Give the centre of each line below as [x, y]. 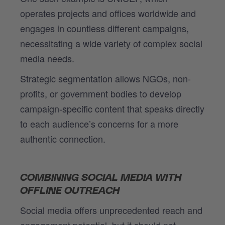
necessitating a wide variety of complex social [111, 43]
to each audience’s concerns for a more [99, 123]
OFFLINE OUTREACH [70, 191]
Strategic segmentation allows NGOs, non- [105, 78]
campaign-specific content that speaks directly [112, 108]
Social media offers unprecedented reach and [111, 210]
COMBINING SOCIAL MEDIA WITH [101, 178]
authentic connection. [63, 138]
